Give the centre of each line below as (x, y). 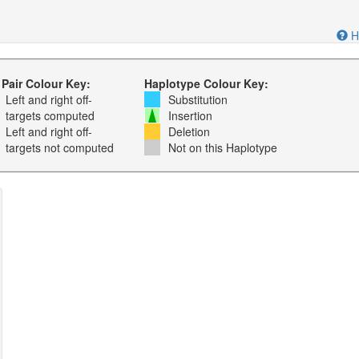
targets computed (50, 115)
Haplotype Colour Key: (206, 83)
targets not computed (59, 147)
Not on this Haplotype (222, 147)
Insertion (190, 115)
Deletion (189, 131)
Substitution (198, 99)
